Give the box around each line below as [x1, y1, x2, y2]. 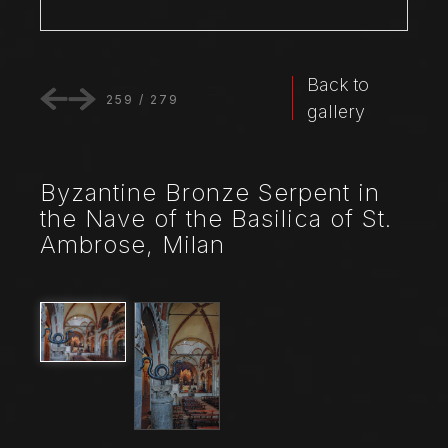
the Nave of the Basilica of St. [40, 203, 392, 233]
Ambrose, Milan [40, 229, 225, 259]
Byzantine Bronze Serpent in [40, 177, 380, 207]
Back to [307, 73, 370, 95]
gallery [307, 100, 366, 122]
